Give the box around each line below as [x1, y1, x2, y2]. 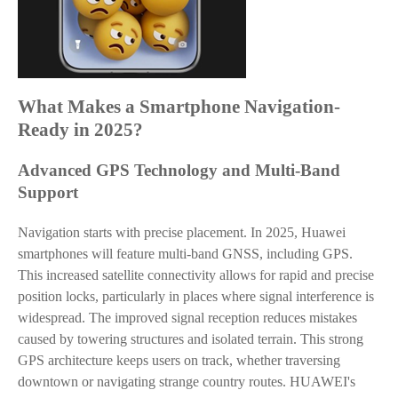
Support [18, 183, 78, 202]
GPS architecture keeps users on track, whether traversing [18, 353, 340, 368]
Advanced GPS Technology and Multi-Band [18, 161, 340, 179]
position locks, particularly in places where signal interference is [18, 289, 374, 304]
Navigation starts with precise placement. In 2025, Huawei [18, 225, 346, 240]
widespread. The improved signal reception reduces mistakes [18, 310, 357, 325]
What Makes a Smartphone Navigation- [18, 96, 340, 117]
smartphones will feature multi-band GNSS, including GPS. [18, 246, 353, 261]
